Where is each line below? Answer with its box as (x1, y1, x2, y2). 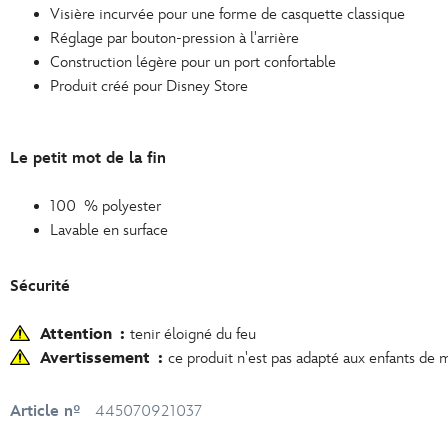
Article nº (10, 402, 81, 422)
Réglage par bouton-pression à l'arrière (50, 29, 299, 49)
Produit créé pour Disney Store (50, 77, 248, 97)
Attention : (40, 325, 130, 345)
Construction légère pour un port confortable (50, 53, 336, 73)
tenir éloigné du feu (130, 325, 256, 345)
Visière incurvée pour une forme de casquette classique (50, 5, 405, 25)
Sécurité (10, 277, 70, 297)
